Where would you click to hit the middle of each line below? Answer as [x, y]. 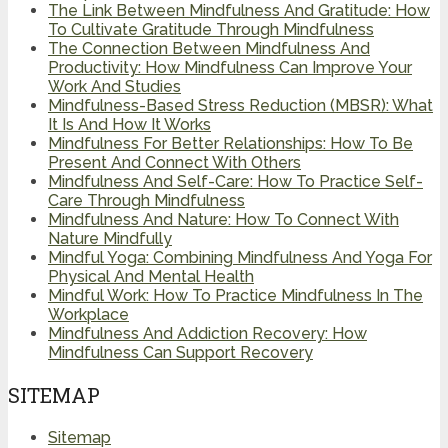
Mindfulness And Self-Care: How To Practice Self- [235, 182]
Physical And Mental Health [151, 277]
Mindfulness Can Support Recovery [180, 353]
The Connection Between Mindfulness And [209, 49]
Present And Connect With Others [174, 163]
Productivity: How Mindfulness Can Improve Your [230, 68]
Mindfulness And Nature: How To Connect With [223, 220]
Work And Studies [114, 87]
